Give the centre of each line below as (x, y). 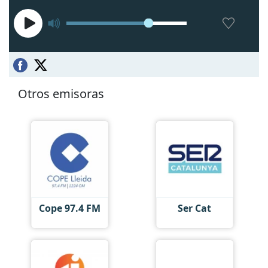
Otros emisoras (61, 93)
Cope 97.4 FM (69, 208)
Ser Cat (195, 208)
